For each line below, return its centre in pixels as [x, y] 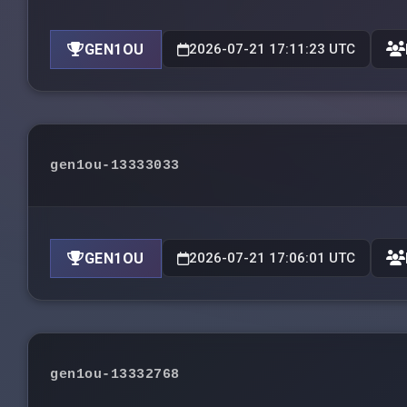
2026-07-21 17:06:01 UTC [272, 258]
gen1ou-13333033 [115, 165]
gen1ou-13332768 [115, 374]
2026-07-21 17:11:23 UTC [272, 49]
